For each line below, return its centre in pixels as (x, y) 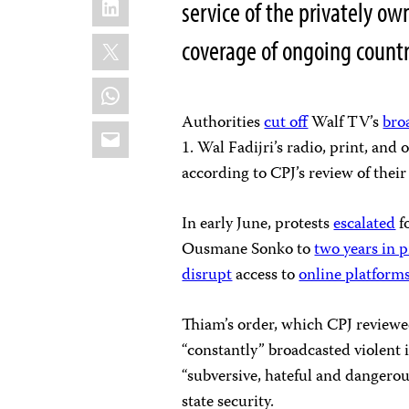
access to (266, 275)
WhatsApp (143, 87)
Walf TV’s (346, 123)
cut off (286, 123)
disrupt (207, 275)
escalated (365, 224)
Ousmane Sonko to (248, 250)
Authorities (223, 123)
